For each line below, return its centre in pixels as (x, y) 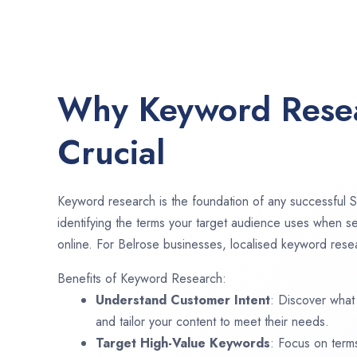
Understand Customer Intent (183, 300)
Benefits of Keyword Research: (142, 278)
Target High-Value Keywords (183, 343)
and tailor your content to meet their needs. (212, 321)
